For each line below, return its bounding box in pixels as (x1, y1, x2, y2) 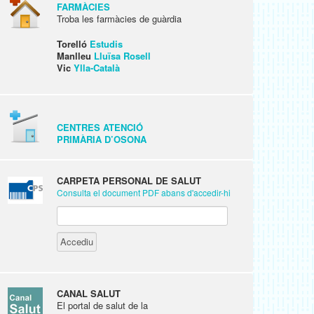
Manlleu (57, 49, 94, 62)
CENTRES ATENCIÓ (57, 121, 143, 134)
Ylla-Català (74, 61, 120, 74)
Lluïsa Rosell (94, 49, 151, 62)
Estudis (90, 37, 123, 50)
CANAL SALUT (57, 287, 121, 300)
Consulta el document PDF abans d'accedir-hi (57, 186, 231, 198)
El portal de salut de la (57, 299, 148, 312)
